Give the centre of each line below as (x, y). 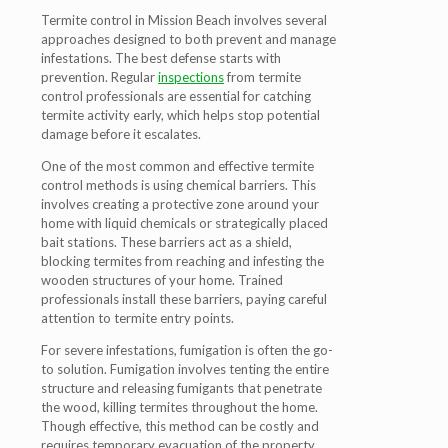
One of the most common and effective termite (177, 166)
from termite (262, 77)
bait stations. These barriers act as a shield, (166, 242)
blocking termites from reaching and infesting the (182, 261)
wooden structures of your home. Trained (162, 280)
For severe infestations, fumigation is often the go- (187, 350)
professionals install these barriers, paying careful (184, 299)
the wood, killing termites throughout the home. (179, 407)
